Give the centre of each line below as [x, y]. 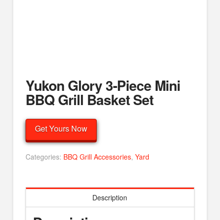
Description [110, 197]
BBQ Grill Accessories [97, 157]
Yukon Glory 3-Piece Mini [103, 85]
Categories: [44, 157]
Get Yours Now [61, 129]
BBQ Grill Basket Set [89, 99]
